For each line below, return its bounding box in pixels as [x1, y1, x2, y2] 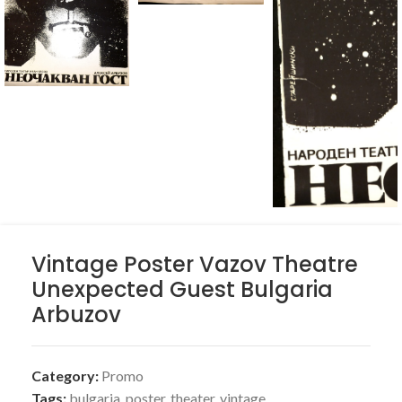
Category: [31, 367, 99, 384]
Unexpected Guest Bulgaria [31, 275, 333, 304]
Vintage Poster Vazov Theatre [31, 249, 358, 279]
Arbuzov [31, 300, 121, 329]
